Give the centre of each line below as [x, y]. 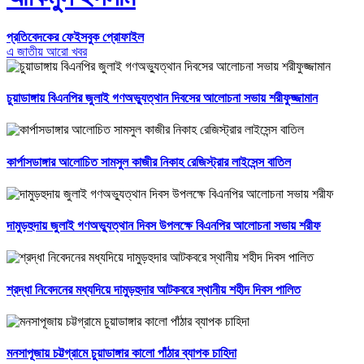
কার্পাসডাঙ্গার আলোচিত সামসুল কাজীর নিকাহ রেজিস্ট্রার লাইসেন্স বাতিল [149, 162]
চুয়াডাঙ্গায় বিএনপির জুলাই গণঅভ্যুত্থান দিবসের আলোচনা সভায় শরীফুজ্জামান [162, 98]
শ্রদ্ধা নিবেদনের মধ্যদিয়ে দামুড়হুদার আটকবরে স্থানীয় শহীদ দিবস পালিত [154, 289]
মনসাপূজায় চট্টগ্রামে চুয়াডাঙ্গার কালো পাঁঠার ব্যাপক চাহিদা [121, 353]
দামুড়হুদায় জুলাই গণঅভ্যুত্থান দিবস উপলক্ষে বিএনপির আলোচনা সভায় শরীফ [164, 226]
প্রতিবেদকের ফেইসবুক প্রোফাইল [75, 37]
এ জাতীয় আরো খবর [47, 51]
